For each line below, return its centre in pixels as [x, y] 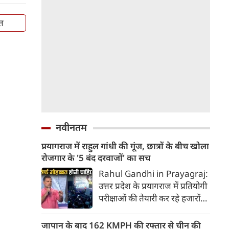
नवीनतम [71, 127]
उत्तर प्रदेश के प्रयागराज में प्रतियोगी [153, 186]
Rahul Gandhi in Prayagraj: [153, 174]
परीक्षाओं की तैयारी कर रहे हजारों [150, 198]
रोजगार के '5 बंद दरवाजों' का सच [96, 158]
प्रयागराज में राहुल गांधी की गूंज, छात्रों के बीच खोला [125, 146]
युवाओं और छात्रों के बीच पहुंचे [145, 210]
